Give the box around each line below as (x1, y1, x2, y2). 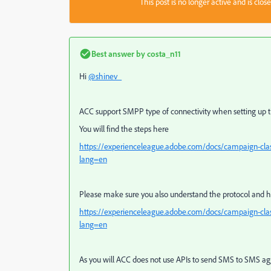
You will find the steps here (79, 123, 169, 134)
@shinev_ (88, 71, 122, 82)
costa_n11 (145, 48, 181, 59)
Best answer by (91, 48, 145, 59)
